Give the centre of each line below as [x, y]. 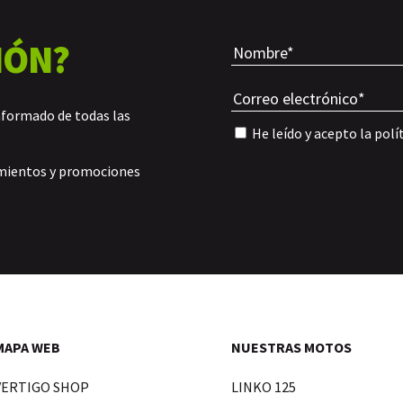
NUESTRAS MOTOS [291, 348]
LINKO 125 [263, 387]
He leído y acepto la [311, 133]
